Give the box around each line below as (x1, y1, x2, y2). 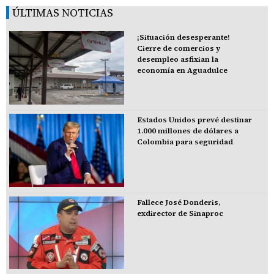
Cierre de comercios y (136, 43, 220, 54)
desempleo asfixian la (136, 54, 218, 65)
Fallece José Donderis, (136, 197, 221, 207)
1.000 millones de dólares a (136, 125, 239, 136)
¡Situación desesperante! (136, 32, 230, 43)
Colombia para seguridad (136, 136, 233, 147)
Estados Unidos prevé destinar (136, 114, 252, 125)
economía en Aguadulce (136, 65, 228, 76)
